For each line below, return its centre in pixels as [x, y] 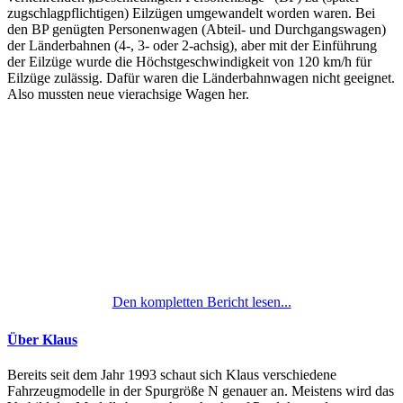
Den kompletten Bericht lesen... [201, 301]
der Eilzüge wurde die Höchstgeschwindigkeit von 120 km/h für [189, 61]
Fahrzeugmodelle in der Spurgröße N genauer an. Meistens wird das [201, 391]
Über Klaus [42, 339]
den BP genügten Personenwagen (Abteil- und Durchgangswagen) [197, 29]
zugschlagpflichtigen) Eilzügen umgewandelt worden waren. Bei [191, 13]
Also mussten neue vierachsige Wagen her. [128, 94]
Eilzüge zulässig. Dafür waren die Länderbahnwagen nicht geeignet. [201, 77]
